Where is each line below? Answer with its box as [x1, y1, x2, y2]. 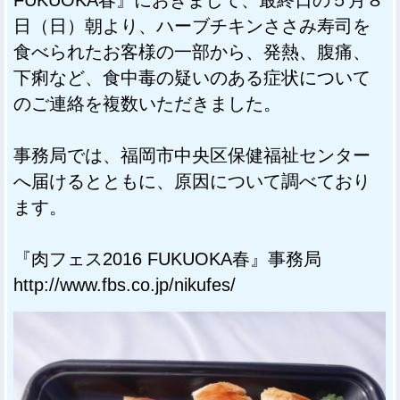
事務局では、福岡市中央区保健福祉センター [13, 145, 371, 165]
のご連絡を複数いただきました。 [13, 93, 281, 113]
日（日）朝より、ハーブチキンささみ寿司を [13, 15, 371, 36]
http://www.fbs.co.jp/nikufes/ [13, 274, 236, 295]
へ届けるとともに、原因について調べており [13, 171, 371, 191]
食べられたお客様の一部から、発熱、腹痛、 [13, 41, 371, 62]
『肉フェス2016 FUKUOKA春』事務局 [13, 248, 321, 269]
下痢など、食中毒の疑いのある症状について [13, 67, 371, 87]
